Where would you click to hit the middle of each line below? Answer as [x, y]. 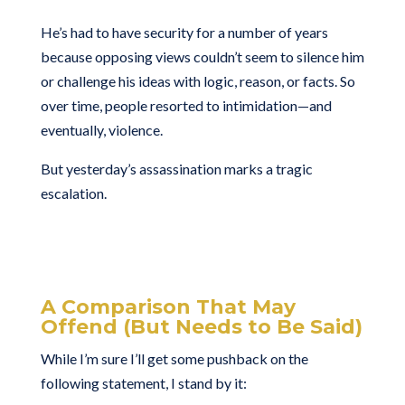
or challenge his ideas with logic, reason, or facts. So [198, 80]
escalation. [73, 193]
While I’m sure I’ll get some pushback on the [174, 358]
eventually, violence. [101, 129]
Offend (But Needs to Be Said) [201, 326]
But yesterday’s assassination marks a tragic [176, 168]
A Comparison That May [168, 306]
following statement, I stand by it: [143, 382]
